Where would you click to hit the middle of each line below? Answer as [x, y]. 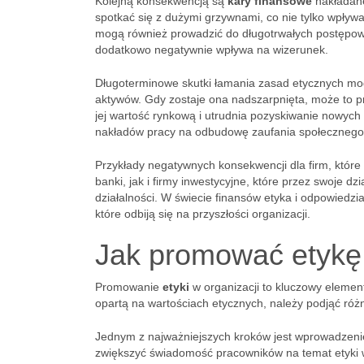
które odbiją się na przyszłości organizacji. [203, 214]
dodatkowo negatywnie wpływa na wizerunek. [212, 50]
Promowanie [129, 287]
